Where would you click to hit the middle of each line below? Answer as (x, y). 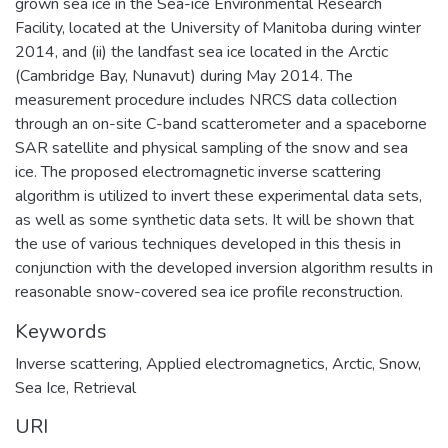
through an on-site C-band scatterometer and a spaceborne (221, 124)
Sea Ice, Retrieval (75, 388)
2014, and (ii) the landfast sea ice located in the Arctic (201, 52)
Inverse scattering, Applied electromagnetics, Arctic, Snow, (218, 364)
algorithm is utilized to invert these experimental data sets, (218, 196)
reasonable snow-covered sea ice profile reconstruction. (209, 292)
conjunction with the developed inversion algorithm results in (224, 268)
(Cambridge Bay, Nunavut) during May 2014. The (184, 76)
